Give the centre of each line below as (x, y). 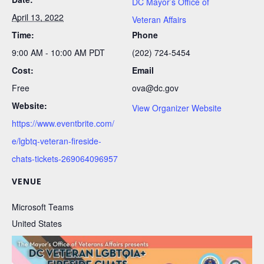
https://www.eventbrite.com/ (63, 123)
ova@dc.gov (155, 88)
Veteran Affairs (159, 20)
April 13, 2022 (38, 17)
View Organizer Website (177, 108)
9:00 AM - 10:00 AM (50, 53)
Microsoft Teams (43, 207)
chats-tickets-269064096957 (65, 159)
